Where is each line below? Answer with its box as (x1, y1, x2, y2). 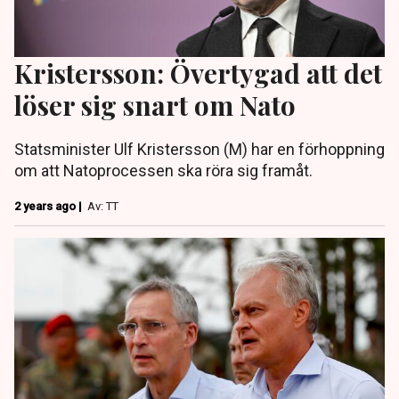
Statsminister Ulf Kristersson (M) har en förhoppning (14, 139, 385, 159)
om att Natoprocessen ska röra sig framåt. (14, 160, 313, 180)
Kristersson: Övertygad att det (14, 54, 382, 90)
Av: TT (87, 199, 118, 213)
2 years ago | (14, 199, 85, 213)
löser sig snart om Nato (14, 86, 296, 122)
